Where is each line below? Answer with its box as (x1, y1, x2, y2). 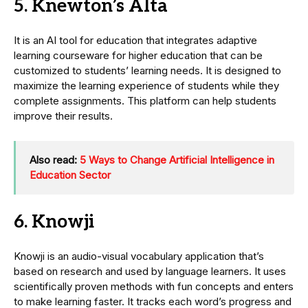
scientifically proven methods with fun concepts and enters (14, 280, 294, 294)
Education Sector (30, 168, 111, 182)
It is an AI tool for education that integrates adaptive (14, 34, 257, 47)
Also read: (30, 153, 80, 167)
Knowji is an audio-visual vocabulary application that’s (14, 250, 264, 263)
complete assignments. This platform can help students (14, 94, 276, 108)
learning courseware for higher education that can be (14, 49, 263, 63)
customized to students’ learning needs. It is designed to (14, 64, 281, 78)
